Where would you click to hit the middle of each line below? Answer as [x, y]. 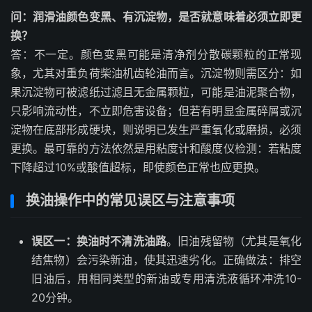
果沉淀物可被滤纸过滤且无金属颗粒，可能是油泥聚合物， [156, 92]
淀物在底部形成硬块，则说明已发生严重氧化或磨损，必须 [156, 130]
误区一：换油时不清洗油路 [99, 241]
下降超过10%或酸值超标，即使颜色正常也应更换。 [138, 167]
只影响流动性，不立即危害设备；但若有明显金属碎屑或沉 [156, 111]
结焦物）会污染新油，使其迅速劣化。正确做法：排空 [166, 260]
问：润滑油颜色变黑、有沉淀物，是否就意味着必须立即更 [156, 17]
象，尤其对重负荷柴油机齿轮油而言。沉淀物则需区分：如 [156, 73]
